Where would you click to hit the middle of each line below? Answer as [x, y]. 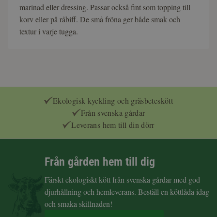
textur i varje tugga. [49, 31]
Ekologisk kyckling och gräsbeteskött [113, 101]
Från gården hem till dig [100, 162]
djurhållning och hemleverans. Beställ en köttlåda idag [127, 192]
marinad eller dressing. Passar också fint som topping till [105, 7]
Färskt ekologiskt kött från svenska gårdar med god [122, 179]
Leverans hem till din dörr [113, 125]
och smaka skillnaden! [78, 204]
